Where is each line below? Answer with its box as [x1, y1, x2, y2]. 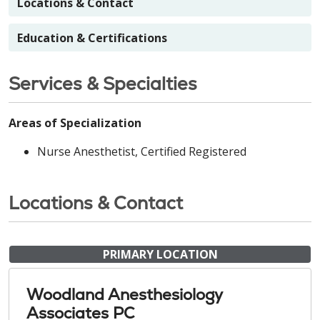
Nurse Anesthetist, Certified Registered [37, 143, 246, 159]
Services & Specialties [9, 71, 197, 95]
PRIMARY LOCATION [102, 246, 218, 262]
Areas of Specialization [9, 114, 141, 131]
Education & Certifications [17, 29, 167, 46]
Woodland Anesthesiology [26, 284, 222, 305]
